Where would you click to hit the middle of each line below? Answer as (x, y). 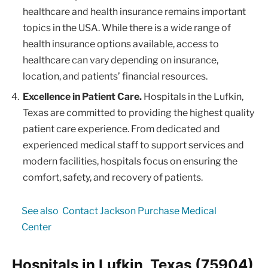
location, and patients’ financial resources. (115, 76)
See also (40, 211)
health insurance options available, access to (121, 44)
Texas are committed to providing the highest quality (138, 112)
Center (36, 227)
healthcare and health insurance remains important (134, 11)
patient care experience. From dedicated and (121, 129)
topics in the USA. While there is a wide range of (127, 28)
